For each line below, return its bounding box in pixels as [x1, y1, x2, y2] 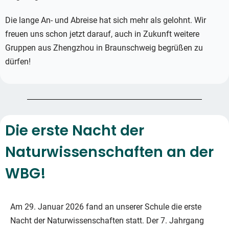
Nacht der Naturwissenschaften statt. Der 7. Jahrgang [10, 216, 204, 226]
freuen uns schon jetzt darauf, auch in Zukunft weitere [5, 29, 199, 39]
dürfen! [5, 57, 31, 67]
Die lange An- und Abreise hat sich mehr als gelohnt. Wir [5, 15, 206, 26]
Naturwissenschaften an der [5, 142, 214, 163]
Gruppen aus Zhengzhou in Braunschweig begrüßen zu [5, 43, 203, 53]
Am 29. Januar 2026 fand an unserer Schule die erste [10, 202, 201, 212]
